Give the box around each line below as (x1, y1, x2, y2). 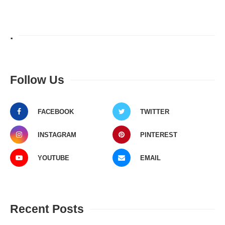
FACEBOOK (38, 107, 74, 116)
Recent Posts (10, 202, 84, 215)
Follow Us (10, 73, 64, 86)
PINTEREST (140, 131, 177, 139)
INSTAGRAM (38, 131, 76, 139)
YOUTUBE (38, 154, 69, 162)
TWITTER (140, 107, 169, 116)
